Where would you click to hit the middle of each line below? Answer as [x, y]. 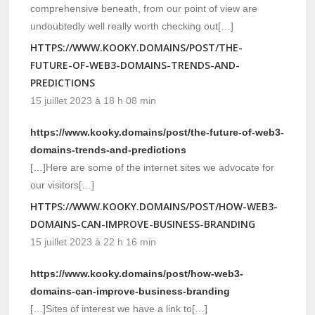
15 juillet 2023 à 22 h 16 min [94, 242]
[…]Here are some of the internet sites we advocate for [153, 167]
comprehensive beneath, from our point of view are [144, 8]
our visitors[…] [63, 185]
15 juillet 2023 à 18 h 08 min [94, 100]
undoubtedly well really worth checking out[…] [132, 26]
